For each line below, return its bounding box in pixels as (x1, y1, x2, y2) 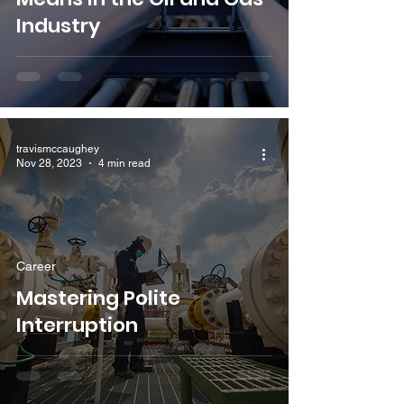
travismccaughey (16, 142, 99, 155)
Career (16, 258, 56, 273)
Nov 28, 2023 (16, 157, 82, 170)
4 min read (98, 157, 151, 170)
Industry (16, 11, 100, 40)
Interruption (16, 310, 138, 339)
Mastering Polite (16, 283, 180, 312)
